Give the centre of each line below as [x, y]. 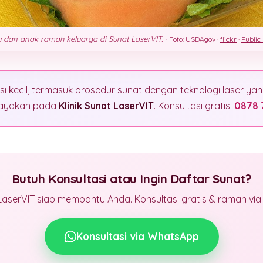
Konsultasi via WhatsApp [137, 236]
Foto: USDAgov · [195, 39]
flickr [228, 39]
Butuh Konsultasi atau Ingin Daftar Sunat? [131, 178]
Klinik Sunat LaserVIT [106, 106]
